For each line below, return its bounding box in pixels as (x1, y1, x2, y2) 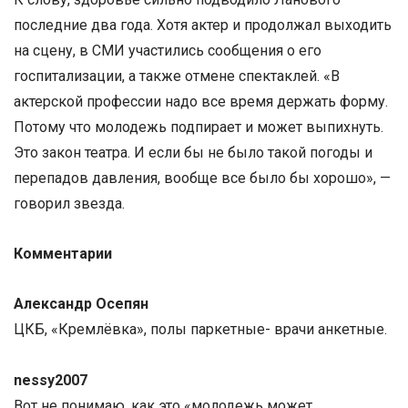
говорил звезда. (14, 194, 125, 212)
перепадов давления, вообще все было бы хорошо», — (14, 168, 391, 187)
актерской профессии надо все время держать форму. (14, 92, 388, 110)
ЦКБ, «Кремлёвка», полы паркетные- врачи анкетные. (14, 321, 387, 339)
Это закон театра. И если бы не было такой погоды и (14, 143, 372, 161)
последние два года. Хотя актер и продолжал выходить (14, 15, 392, 34)
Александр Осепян (14, 295, 152, 313)
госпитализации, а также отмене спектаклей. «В (14, 66, 340, 85)
